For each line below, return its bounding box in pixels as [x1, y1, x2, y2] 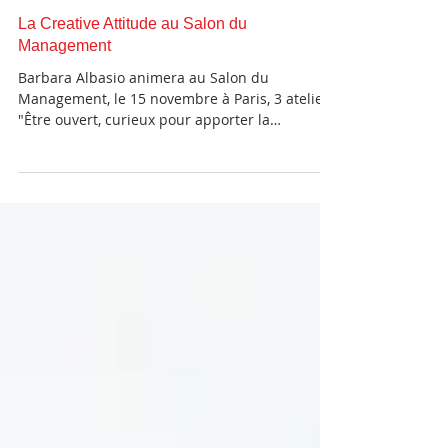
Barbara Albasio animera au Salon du [18, 168, 269, 187]
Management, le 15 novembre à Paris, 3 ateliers [18, 189, 336, 208]
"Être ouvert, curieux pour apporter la [18, 210, 270, 229]
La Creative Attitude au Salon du [18, 115, 247, 132]
